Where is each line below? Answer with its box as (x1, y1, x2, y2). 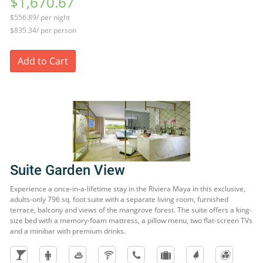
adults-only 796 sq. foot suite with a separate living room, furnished (10, 194, 228, 204)
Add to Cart (18, 55, 68, 68)
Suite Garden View (10, 162, 125, 178)
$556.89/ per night (10, 12, 70, 22)
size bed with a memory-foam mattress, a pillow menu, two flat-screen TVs (10, 215, 252, 225)
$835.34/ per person (10, 25, 76, 35)
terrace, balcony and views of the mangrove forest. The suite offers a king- (10, 205, 252, 215)
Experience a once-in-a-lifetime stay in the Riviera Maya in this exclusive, (10, 184, 245, 194)
